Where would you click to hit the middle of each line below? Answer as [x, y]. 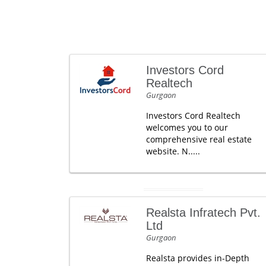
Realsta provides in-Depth [197, 258]
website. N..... [173, 151]
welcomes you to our [187, 127]
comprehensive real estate [199, 139]
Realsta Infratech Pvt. [203, 213]
